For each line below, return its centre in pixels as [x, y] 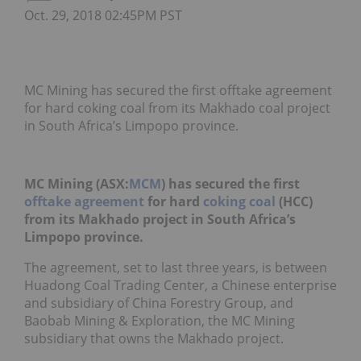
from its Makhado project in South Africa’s [160, 219]
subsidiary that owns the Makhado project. [154, 338]
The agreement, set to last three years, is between [176, 268]
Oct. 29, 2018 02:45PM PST [103, 15]
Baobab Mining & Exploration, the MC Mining [160, 321]
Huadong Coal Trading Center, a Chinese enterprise [180, 285]
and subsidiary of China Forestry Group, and [159, 303]
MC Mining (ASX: [77, 184]
